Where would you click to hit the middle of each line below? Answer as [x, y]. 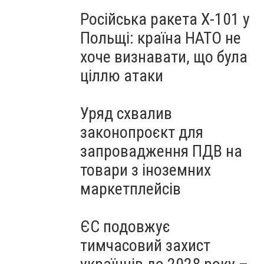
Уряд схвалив [126, 113]
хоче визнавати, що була [164, 57]
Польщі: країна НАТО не [161, 38]
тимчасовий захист [145, 245]
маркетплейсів [131, 189]
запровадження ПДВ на [161, 151]
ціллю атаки [122, 76]
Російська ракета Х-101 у [165, 19]
